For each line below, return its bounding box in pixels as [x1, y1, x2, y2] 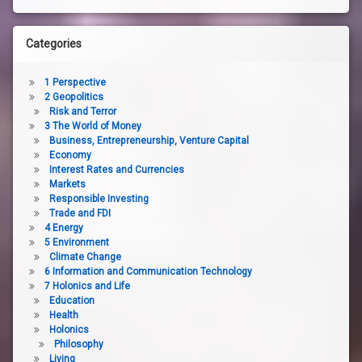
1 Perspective [44, 76, 106, 88]
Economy [48, 149, 91, 161]
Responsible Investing [48, 192, 149, 204]
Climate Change [48, 250, 121, 263]
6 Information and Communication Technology [44, 265, 252, 277]
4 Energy [44, 221, 83, 234]
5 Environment [44, 236, 109, 248]
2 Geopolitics [44, 90, 103, 103]
